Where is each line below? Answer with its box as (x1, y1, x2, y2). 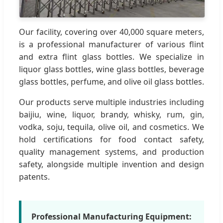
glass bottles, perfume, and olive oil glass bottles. (19, 76, 204, 88)
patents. (19, 171, 50, 183)
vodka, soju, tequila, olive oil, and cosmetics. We (19, 121, 204, 133)
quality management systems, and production (19, 146, 204, 158)
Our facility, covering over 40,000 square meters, (19, 26, 204, 38)
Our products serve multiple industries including (19, 97, 204, 108)
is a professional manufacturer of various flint (19, 39, 204, 50)
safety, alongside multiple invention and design (19, 159, 204, 170)
